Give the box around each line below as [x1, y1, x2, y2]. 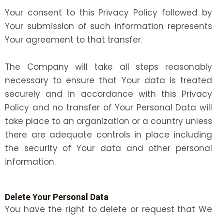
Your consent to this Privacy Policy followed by [5, 6, 212, 18]
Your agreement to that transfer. [5, 33, 142, 46]
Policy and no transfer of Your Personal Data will [5, 101, 212, 113]
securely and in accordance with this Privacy [5, 88, 212, 100]
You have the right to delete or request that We [5, 203, 212, 215]
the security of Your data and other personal [5, 142, 212, 154]
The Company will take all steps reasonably [5, 61, 212, 73]
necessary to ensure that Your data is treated [5, 74, 212, 86]
